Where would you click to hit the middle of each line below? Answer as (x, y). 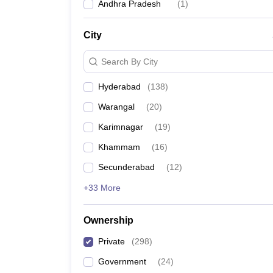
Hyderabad (119, 87)
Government (122, 261)
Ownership (108, 220)
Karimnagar (121, 127)
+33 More (102, 188)
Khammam (119, 147)
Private (112, 241)
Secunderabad (126, 167)
